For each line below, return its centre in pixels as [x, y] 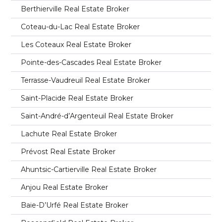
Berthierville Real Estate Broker [75, 9]
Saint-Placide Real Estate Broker [77, 98]
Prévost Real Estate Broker [68, 151]
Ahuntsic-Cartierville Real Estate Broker [89, 169]
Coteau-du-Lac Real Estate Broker [81, 27]
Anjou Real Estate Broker [65, 187]
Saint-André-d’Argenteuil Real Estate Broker [97, 116]
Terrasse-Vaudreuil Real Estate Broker [86, 80]
